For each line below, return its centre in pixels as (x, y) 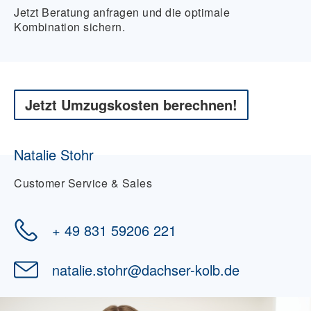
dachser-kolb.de (191, 269)
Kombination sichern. (69, 27)
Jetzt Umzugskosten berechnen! (131, 105)
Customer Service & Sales (83, 183)
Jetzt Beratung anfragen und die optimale (122, 12)
